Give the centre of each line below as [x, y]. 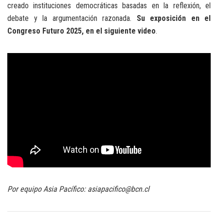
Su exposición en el [173, 18]
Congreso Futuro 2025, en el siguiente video [82, 31]
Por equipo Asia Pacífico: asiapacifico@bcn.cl [78, 189]
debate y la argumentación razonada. [72, 18]
